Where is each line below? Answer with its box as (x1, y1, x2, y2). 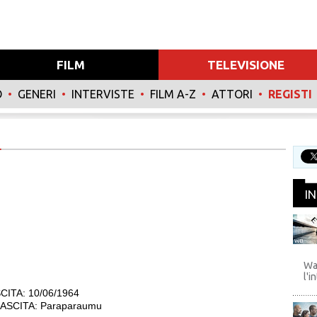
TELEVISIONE (207, 58, 285, 71)
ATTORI (212, 88, 253, 100)
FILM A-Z (150, 88, 196, 100)
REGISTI (268, 88, 312, 100)
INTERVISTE (71, 88, 134, 100)
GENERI (18, 88, 56, 100)
